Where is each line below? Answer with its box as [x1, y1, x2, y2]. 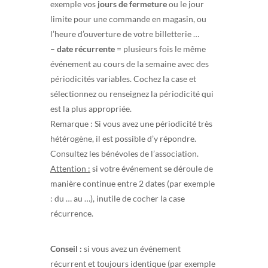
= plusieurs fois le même [115, 43, 206, 54]
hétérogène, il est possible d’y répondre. [50, 133, 196, 144]
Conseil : [50, 243, 82, 254]
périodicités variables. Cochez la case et [50, 73, 196, 84]
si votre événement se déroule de [90, 163, 213, 173]
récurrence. [50, 208, 93, 218]
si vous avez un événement [82, 243, 181, 254]
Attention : [50, 163, 90, 173]
